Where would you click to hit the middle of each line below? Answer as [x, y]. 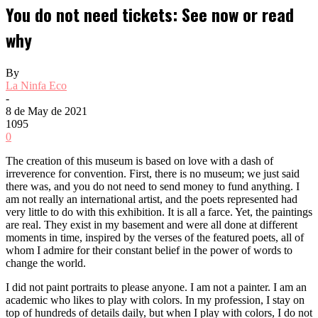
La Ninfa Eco [36, 85]
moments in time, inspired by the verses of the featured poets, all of [155, 237]
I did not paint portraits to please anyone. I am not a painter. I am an [156, 287]
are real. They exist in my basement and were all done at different [152, 224]
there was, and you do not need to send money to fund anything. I [153, 186]
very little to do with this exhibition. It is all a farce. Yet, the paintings [159, 212]
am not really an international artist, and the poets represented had [152, 199]
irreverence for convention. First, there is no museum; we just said [153, 173]
